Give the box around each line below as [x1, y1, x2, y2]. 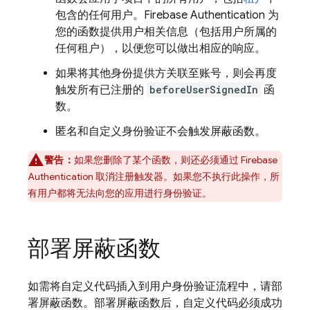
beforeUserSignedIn [149, 83, 258, 96]
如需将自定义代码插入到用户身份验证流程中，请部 [28, 280, 282, 293]
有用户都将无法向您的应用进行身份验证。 [28, 187, 212, 199]
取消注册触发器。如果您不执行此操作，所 [93, 170, 280, 183]
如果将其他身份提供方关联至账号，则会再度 [55, 66, 277, 80]
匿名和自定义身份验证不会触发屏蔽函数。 [55, 125, 266, 138]
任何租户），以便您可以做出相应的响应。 [55, 42, 266, 55]
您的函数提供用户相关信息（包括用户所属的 [55, 25, 277, 39]
